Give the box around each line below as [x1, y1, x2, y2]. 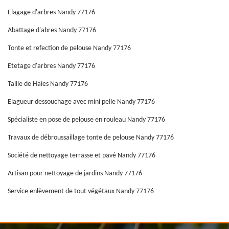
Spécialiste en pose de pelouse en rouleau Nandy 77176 [8, 116, 165, 124]
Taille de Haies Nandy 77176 [8, 80, 88, 88]
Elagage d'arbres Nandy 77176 [8, 8, 95, 16]
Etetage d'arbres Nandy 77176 [8, 62, 95, 70]
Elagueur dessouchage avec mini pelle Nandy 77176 [8, 98, 155, 106]
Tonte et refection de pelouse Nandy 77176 [8, 44, 131, 52]
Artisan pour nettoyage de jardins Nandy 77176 [8, 169, 142, 177]
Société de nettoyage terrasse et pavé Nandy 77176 [8, 151, 155, 159]
